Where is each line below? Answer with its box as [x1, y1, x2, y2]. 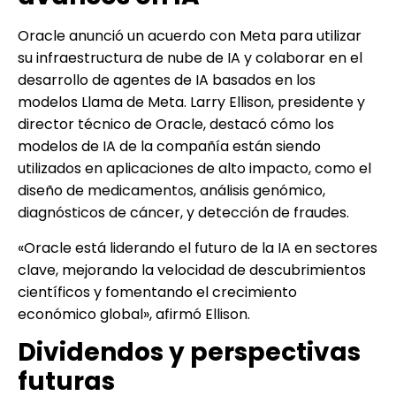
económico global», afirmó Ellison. [18, 303, 250, 324]
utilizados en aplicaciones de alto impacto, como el [18, 158, 371, 179]
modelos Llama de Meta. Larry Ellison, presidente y [18, 92, 365, 113]
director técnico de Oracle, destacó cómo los [18, 114, 334, 135]
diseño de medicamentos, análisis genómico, [18, 180, 325, 202]
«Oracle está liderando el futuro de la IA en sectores [18, 237, 377, 258]
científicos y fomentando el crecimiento [18, 281, 297, 302]
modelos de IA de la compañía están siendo [18, 136, 321, 157]
